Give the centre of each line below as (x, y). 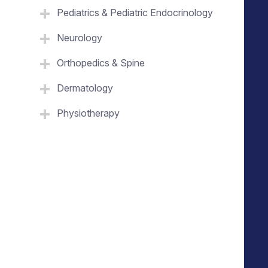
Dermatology (85, 88)
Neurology (80, 37)
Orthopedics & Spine (101, 63)
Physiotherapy (88, 113)
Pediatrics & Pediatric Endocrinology (135, 12)
